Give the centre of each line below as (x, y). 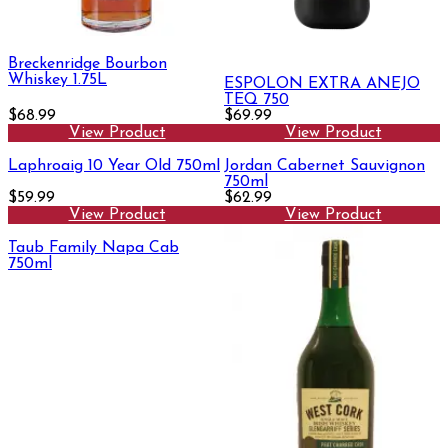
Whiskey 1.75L (57, 79)
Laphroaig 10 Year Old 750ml (114, 166)
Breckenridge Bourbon (87, 63)
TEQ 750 (256, 100)
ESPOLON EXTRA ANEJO (322, 84)
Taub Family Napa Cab (93, 248)
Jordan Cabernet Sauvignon (324, 166)
